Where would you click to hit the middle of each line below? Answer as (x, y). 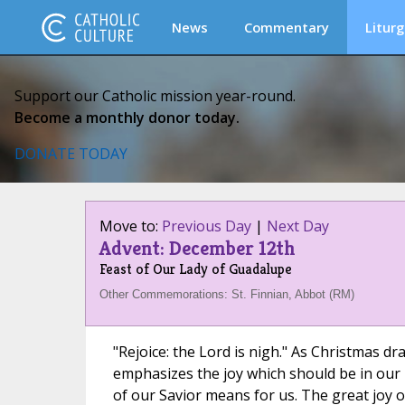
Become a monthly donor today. (127, 118)
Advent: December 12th (197, 248)
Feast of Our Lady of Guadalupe (195, 269)
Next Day (297, 226)
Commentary (287, 27)
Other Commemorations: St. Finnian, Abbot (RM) (226, 294)
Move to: (130, 226)
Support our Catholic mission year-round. (155, 96)
